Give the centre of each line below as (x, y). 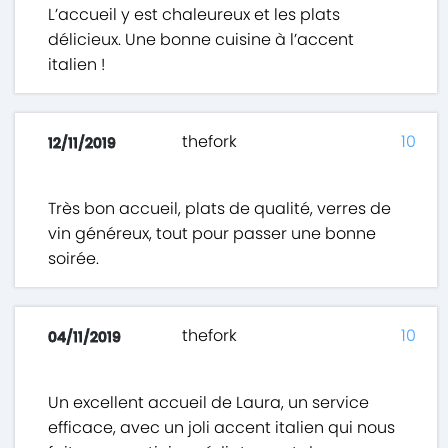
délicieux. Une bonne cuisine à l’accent (201, 40)
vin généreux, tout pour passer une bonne (212, 234)
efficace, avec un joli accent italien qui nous (222, 428)
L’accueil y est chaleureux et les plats (194, 15)
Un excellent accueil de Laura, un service (209, 403)
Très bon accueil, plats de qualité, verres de (220, 209)
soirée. (74, 259)
